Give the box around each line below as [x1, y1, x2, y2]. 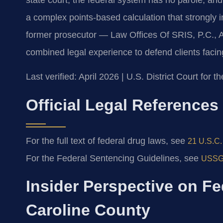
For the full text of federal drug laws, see [26, 135, 188, 146]
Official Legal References [26, 96, 219, 114]
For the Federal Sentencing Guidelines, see [26, 153, 201, 163]
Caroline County [26, 201, 150, 219]
